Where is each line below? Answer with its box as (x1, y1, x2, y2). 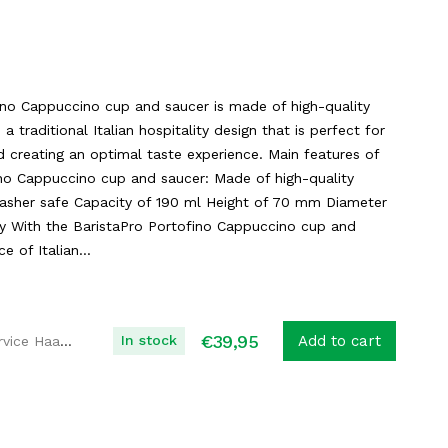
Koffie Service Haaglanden (60, 333, 72, 349)
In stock (121, 332, 177, 348)
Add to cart (298, 332, 381, 350)
